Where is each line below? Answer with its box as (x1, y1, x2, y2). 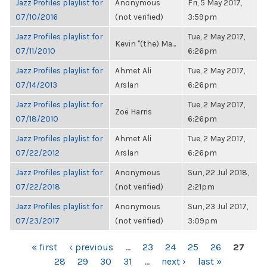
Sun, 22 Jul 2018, (188, 167, 249, 177)
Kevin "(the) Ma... (115, 39, 176, 48)
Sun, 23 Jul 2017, (188, 201, 248, 211)
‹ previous (69, 241, 113, 253)
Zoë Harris (115, 107, 152, 116)
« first (32, 241, 57, 253)
